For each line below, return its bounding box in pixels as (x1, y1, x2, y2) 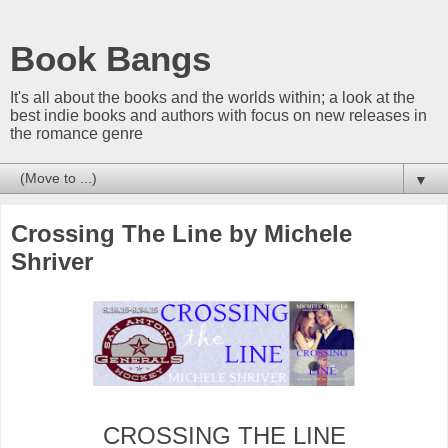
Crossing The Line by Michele (11, 220, 352, 247)
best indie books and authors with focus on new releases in (10, 107, 427, 124)
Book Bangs (10, 40, 211, 78)
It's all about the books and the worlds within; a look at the (10, 89, 415, 106)
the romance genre (10, 125, 143, 142)
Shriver (11, 248, 93, 275)
